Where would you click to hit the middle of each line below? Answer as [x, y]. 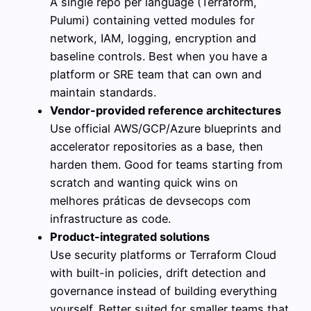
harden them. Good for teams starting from [166, 164]
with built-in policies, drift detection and [158, 272]
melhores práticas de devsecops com [150, 200]
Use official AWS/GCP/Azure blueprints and [166, 128]
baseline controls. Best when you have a [159, 56]
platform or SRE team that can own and [156, 74]
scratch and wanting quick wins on [144, 182]
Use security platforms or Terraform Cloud [163, 254]
